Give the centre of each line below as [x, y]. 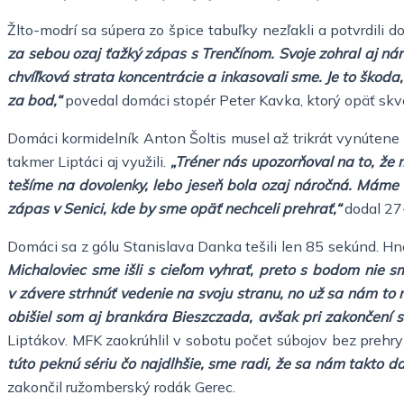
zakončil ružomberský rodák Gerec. [121, 386]
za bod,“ [34, 100]
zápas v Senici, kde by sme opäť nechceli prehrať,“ [174, 208]
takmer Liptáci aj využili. [89, 161]
